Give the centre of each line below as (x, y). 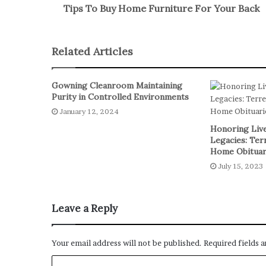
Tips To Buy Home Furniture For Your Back (161, 9)
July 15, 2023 (240, 166)
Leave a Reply (85, 209)
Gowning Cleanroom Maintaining (117, 86)
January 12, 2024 (89, 112)
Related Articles (92, 52)
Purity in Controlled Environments (120, 97)
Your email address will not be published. (127, 243)
